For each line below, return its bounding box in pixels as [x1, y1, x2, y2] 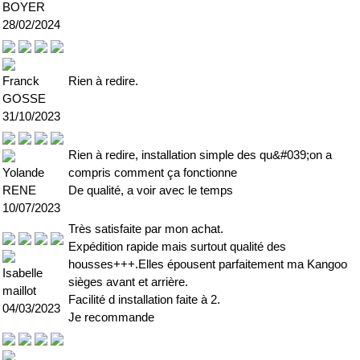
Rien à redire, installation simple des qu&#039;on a [68, 148, 332, 162]
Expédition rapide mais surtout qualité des [68, 239, 286, 254]
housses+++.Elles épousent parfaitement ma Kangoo [68, 257, 347, 272]
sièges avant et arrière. [68, 275, 188, 289]
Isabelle [2, 266, 43, 280]
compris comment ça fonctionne [68, 166, 237, 180]
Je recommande [68, 310, 154, 325]
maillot [2, 284, 36, 298]
